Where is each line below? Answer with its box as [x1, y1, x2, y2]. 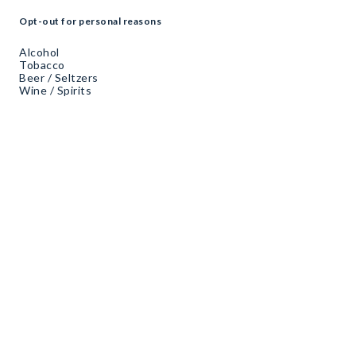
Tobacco [19, 58, 65, 72]
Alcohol [19, 45, 60, 60]
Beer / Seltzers [19, 71, 99, 85]
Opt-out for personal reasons [19, 15, 161, 28]
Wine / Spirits [19, 83, 91, 98]
